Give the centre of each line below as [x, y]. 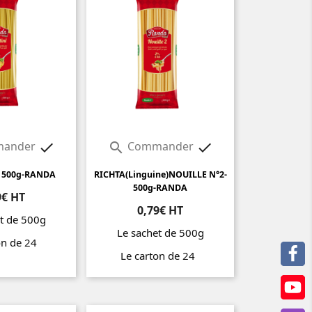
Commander [160, 147]
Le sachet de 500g [160, 233]
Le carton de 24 [160, 256]
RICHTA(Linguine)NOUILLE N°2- [160, 175]
